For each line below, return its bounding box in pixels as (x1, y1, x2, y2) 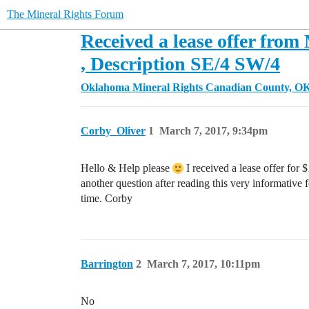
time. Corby (81, 192, 132, 204)
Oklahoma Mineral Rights (81, 81, 203, 93)
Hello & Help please (81, 162, 172, 174)
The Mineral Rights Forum (7, 8, 123, 20)
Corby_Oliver (81, 125, 146, 137)
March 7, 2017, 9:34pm (159, 125, 268, 137)
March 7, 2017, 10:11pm (147, 258, 260, 270)
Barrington (81, 258, 133, 270)
